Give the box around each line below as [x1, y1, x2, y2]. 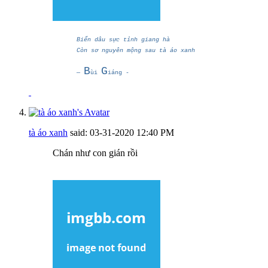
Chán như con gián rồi [53, 147, 138, 158]
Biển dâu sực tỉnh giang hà [77, 36, 170, 43]
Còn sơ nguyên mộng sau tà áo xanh [77, 47, 195, 54]
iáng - [108, 69, 129, 76]
